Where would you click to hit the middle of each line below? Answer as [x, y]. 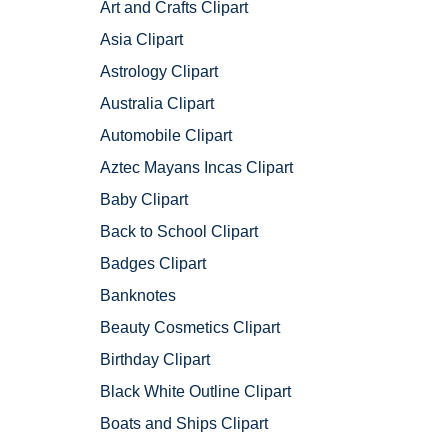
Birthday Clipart [155, 360]
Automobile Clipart [166, 136]
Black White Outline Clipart [195, 392]
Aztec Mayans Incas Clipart [196, 168]
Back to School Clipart [179, 232]
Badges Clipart [153, 264]
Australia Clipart [157, 104]
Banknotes [138, 296]
